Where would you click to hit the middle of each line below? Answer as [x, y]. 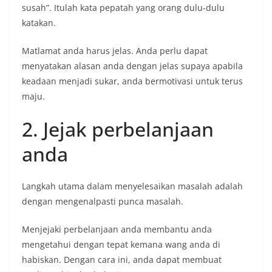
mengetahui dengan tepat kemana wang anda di [121, 244]
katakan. [40, 23]
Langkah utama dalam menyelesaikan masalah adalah [132, 186]
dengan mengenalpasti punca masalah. [103, 201]
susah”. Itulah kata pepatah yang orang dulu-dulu [123, 8]
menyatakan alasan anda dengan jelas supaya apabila [132, 66]
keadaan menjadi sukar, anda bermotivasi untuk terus [132, 81]
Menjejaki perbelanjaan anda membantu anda [117, 229]
